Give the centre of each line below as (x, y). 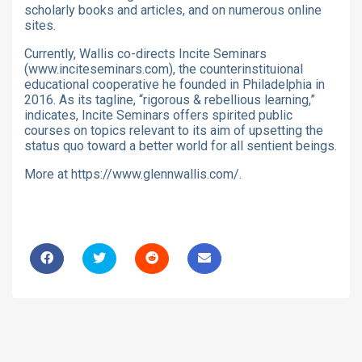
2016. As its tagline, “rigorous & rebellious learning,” (170, 99)
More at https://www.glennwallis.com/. (133, 174)
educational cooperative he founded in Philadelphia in (175, 84)
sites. (40, 25)
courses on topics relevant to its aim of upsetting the (174, 130)
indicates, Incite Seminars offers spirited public (158, 115)
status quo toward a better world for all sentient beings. (181, 145)
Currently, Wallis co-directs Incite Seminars (145, 53)
